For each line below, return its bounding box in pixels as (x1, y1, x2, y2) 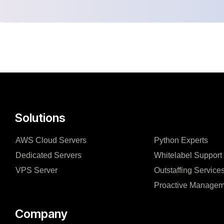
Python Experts (154, 135, 218, 144)
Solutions (15, 110, 65, 125)
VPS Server (15, 165, 57, 174)
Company (15, 206, 67, 221)
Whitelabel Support (154, 150, 222, 159)
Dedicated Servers (15, 150, 81, 159)
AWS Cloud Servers (15, 135, 86, 144)
